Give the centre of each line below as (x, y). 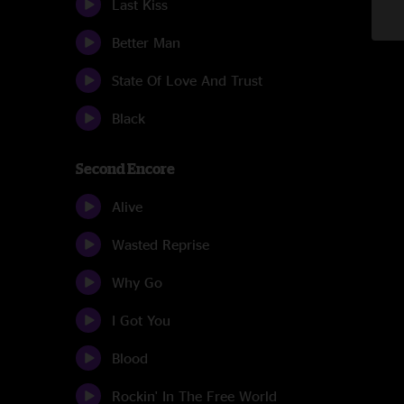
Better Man (146, 42)
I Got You (141, 320)
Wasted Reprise (161, 244)
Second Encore (125, 169)
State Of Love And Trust (187, 80)
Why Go (137, 282)
